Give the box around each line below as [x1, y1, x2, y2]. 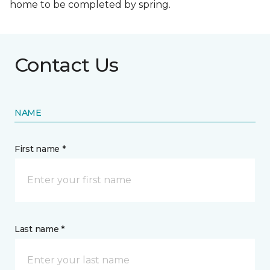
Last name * [14, 223, 64, 234]
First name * [14, 143, 66, 154]
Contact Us [14, 52, 119, 77]
